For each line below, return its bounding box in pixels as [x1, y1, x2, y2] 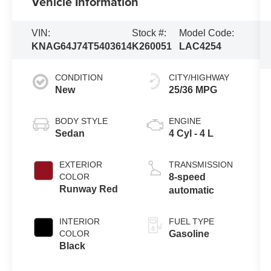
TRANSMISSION [168, 160, 233, 170]
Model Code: [179, 28, 235, 39]
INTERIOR [59, 217, 100, 227]
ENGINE [168, 116, 201, 126]
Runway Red [59, 184, 119, 195]
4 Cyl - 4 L [168, 128, 214, 139]
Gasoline [168, 229, 209, 240]
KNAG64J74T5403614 [31, 41, 132, 52]
